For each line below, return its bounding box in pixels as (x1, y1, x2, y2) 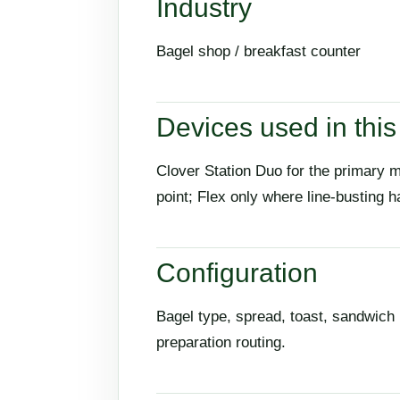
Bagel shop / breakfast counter (156, 43, 361, 61)
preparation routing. (156, 334, 286, 352)
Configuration (156, 258, 318, 288)
